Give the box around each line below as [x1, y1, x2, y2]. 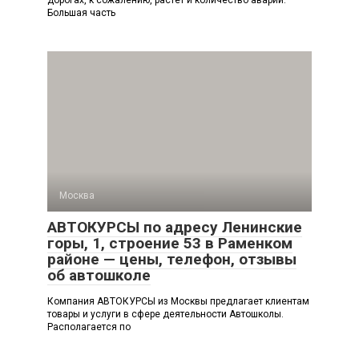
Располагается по [47, 321, 131, 333]
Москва [59, 190, 95, 201]
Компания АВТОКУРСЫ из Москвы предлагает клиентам [47, 296, 309, 307]
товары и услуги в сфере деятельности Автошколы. [47, 309, 284, 320]
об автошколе [47, 266, 151, 284]
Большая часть [47, 7, 115, 18]
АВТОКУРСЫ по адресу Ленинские [47, 218, 302, 236]
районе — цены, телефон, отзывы [47, 250, 296, 268]
